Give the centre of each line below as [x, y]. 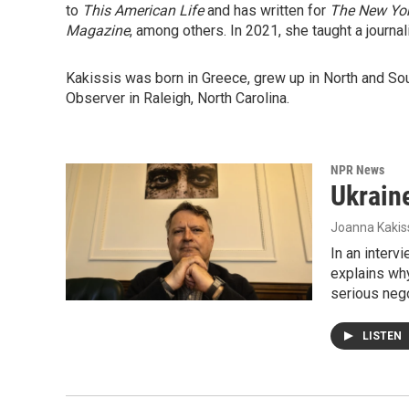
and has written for [267, 10]
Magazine [98, 31]
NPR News [357, 170]
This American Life [143, 10]
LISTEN [383, 336]
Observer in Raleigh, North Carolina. [178, 98]
